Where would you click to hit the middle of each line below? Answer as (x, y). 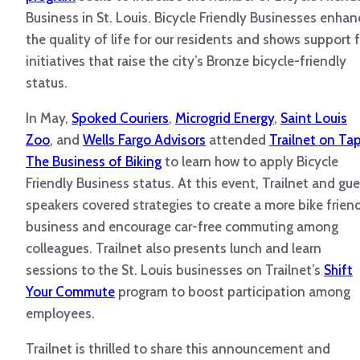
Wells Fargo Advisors (144, 140)
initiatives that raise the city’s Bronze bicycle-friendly (186, 61)
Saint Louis (314, 119)
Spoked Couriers (120, 119)
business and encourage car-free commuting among (182, 227)
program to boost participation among (233, 292)
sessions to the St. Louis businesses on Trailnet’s (175, 270)
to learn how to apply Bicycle (250, 162)
